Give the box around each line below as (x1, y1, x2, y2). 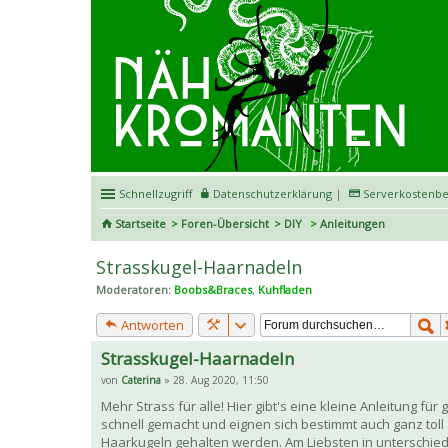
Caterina (121, 373, 161, 388)
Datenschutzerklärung (213, 185, 332, 201)
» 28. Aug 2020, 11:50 (161, 373, 269, 388)
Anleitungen (320, 215, 385, 231)
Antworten (118, 316, 184, 335)
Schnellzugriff (119, 185, 192, 201)
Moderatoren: (96, 281, 171, 297)
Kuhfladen (258, 281, 312, 297)
